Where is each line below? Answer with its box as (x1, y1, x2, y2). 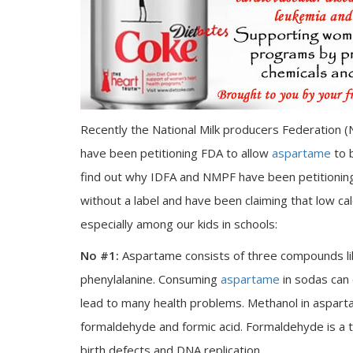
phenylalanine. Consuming (80, 271, 221, 287)
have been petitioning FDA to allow (80, 145, 272, 161)
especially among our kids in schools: (80, 216, 277, 232)
